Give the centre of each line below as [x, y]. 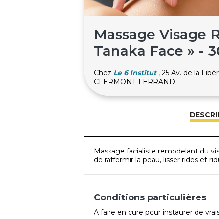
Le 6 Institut [135, 73]
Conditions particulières [150, 197]
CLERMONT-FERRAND [134, 81]
